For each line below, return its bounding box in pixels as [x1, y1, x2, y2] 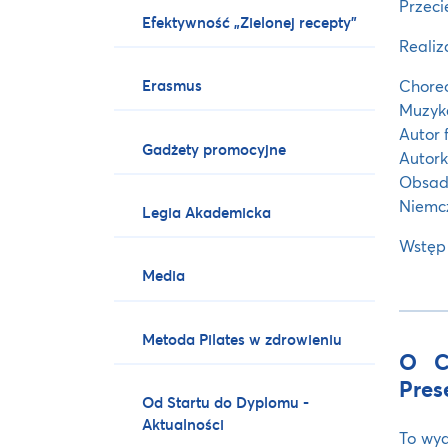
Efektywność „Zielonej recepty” [142, 11, 358, 32]
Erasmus [142, 75, 203, 96]
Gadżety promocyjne [142, 138, 287, 159]
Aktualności [142, 414, 225, 435]
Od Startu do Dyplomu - [142, 392, 310, 413]
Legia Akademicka [142, 202, 272, 223]
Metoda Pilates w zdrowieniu [142, 328, 343, 349]
